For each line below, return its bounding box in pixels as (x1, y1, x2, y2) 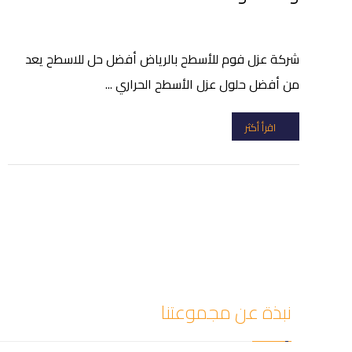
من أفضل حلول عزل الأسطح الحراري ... (104, 72, 299, 96)
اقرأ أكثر (244, 117, 276, 137)
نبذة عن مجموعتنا (159, 295, 291, 330)
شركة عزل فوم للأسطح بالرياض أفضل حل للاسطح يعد (24, 47, 299, 71)
